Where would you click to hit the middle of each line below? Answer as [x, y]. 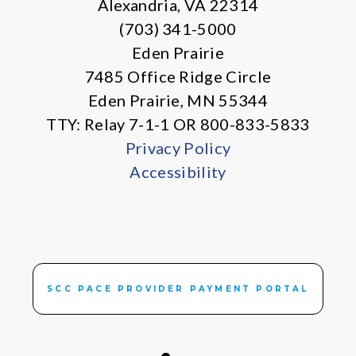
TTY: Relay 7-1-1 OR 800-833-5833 [178, 124]
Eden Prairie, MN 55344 [178, 100]
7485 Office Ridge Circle [178, 76]
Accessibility [178, 172]
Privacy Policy [178, 148]
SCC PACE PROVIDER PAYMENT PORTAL [178, 289]
